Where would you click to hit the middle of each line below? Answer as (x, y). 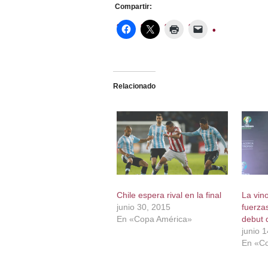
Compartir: (133, 7)
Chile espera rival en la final (169, 195)
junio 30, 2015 (143, 207)
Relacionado (134, 86)
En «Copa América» (154, 219)
